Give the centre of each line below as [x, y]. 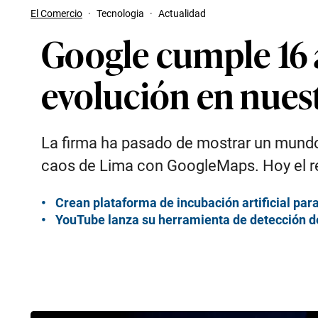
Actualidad [182, 13]
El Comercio [56, 13]
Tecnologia [120, 13]
